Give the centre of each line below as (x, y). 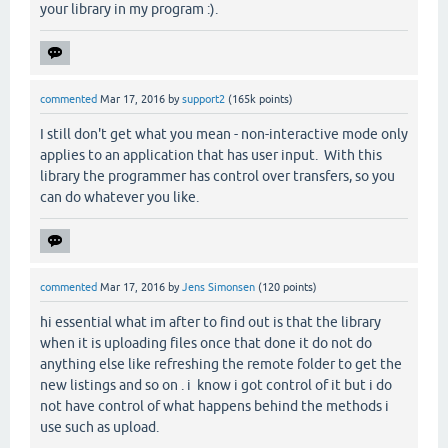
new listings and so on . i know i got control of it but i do (216, 384)
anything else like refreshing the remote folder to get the (221, 363)
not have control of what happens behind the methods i (214, 405)
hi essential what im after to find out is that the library (210, 321)
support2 (203, 98)
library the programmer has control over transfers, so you (217, 175)
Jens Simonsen (218, 286)
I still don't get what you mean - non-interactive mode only (224, 133)
